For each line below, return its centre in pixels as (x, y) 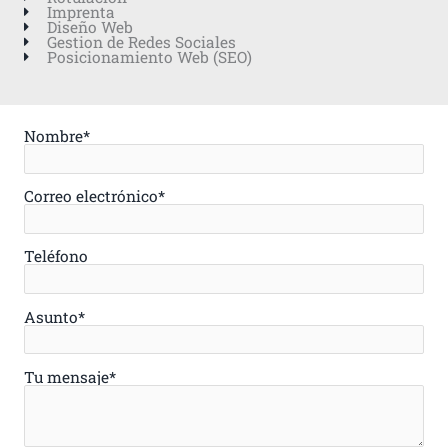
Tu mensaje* (70, 376)
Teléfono (56, 256)
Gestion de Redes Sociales (141, 41)
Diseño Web (89, 26)
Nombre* (57, 135)
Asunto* (54, 316)
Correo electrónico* (94, 196)
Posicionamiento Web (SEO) (149, 56)
